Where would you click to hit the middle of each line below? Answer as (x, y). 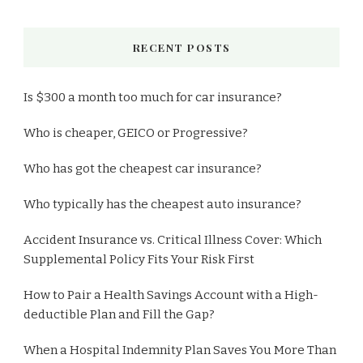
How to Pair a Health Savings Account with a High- (171, 295)
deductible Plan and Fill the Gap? (119, 315)
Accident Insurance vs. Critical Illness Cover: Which (173, 240)
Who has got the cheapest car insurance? (143, 169)
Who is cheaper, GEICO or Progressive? (136, 133)
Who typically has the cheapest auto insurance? (162, 205)
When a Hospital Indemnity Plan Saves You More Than (180, 350)
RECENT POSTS (181, 48)
